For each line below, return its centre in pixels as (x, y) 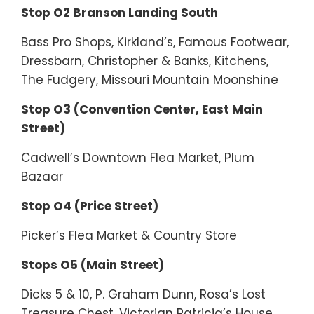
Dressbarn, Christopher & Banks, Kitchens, (145, 61)
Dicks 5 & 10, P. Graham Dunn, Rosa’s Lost (143, 294)
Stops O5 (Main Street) (93, 265)
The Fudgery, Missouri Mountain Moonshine (150, 80)
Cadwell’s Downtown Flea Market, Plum (138, 157)
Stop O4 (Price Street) (90, 206)
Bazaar (42, 176)
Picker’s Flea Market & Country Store (129, 235)
